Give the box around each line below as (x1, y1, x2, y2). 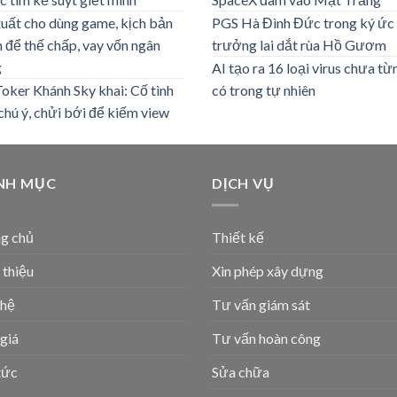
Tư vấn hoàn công (212, 329, 321, 346)
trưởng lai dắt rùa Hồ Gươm (212, 36, 386, 54)
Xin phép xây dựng (212, 261, 323, 279)
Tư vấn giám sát (212, 295, 310, 313)
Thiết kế (212, 228, 264, 245)
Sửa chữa (212, 362, 269, 380)
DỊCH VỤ (212, 175, 275, 192)
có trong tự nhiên (212, 82, 315, 99)
